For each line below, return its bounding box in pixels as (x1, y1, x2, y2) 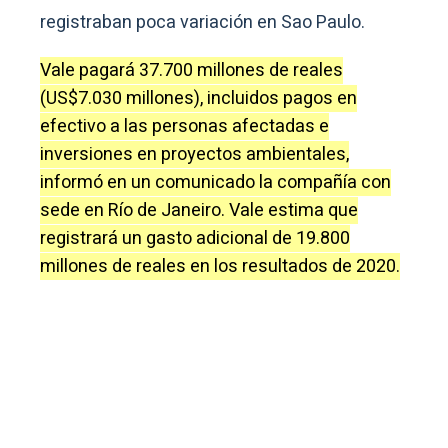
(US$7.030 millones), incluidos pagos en (40, 84, 357, 112)
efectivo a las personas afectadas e (40, 112, 329, 140)
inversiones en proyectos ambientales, (40, 140, 349, 168)
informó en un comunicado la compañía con (40, 168, 391, 196)
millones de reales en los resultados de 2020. (40, 252, 400, 280)
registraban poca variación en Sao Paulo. (40, 8, 365, 36)
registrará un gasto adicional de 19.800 (40, 224, 350, 252)
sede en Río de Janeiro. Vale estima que (40, 196, 358, 224)
